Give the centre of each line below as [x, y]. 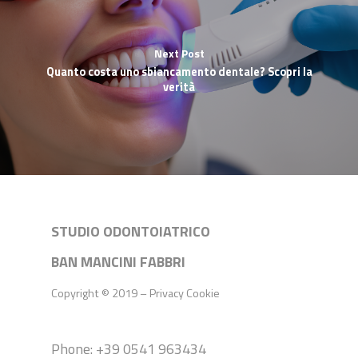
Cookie [203, 293]
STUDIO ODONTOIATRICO [131, 231]
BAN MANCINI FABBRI [118, 262]
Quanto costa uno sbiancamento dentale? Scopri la [179, 72]
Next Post [179, 53]
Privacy [167, 293]
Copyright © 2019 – [100, 293]
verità [179, 87]
